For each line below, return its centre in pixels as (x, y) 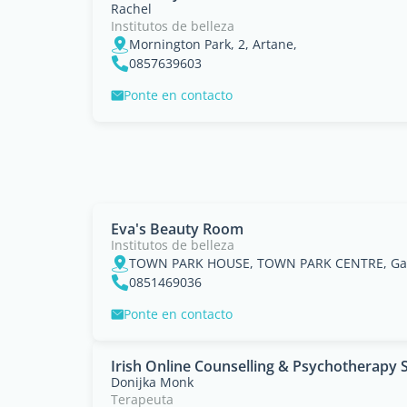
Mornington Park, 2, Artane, (213, 44)
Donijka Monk (152, 382)
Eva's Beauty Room (177, 229)
